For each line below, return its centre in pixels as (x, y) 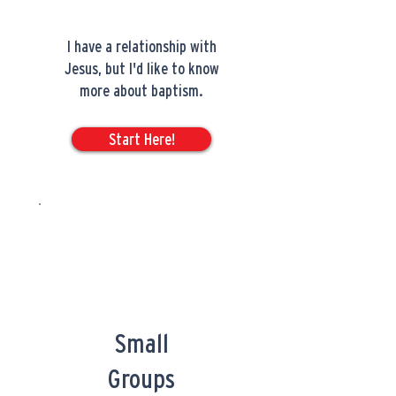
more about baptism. (141, 91)
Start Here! (141, 139)
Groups (141, 379)
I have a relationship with (141, 46)
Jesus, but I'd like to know (141, 69)
